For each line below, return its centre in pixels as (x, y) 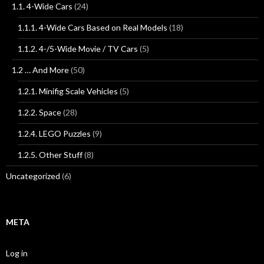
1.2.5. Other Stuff (50, 155)
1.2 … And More (40, 70)
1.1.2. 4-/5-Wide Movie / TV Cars (78, 49)
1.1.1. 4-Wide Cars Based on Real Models (93, 28)
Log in (17, 253)
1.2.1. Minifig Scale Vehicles (68, 91)
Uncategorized (33, 176)
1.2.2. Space (39, 113)
